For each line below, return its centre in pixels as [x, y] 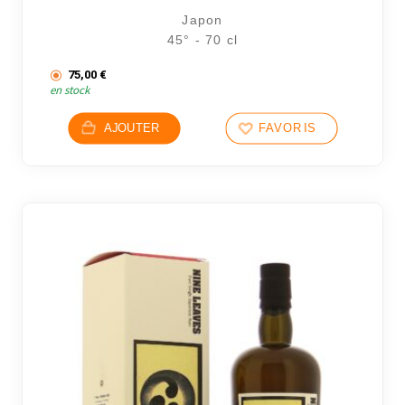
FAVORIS [287, 129]
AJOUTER [132, 129]
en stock [70, 90]
